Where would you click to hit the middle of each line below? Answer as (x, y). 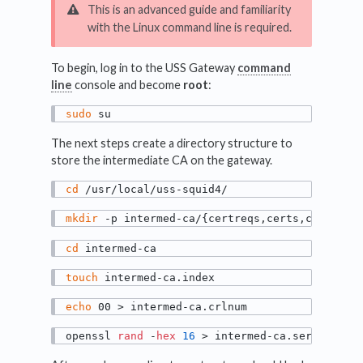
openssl (92, 336)
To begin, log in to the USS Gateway (145, 67)
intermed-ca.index (157, 277)
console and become (128, 84)
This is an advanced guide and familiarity (189, 9)
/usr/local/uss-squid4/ (154, 190)
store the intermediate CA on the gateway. (162, 160)
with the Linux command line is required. (190, 27)
